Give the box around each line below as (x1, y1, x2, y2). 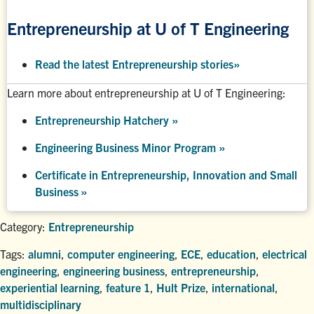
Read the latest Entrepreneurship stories (35, 56, 233, 71)
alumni (28, 246, 61, 261)
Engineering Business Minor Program (35, 139, 219, 154)
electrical (262, 246, 307, 261)
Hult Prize (156, 280, 205, 294)
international (212, 280, 275, 294)
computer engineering (67, 246, 175, 261)
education (207, 246, 256, 261)
